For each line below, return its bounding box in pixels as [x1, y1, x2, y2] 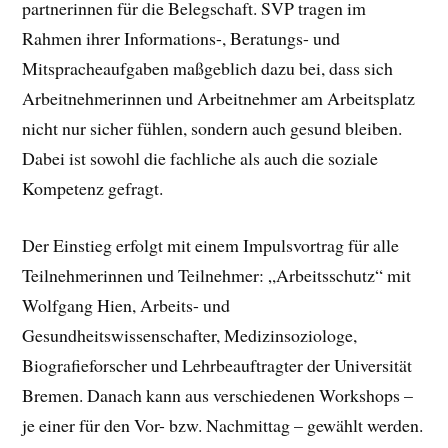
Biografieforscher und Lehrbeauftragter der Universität [22, 352, 413, 377]
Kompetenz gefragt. [22, 175, 164, 200]
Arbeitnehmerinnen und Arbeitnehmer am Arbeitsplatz [22, 85, 416, 110]
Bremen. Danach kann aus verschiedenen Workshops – [22, 382, 414, 407]
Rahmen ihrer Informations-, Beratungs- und [22, 25, 341, 50]
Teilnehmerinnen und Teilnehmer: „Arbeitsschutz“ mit [22, 262, 412, 287]
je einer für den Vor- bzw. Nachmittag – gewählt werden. [22, 412, 424, 437]
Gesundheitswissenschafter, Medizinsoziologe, [22, 322, 358, 347]
